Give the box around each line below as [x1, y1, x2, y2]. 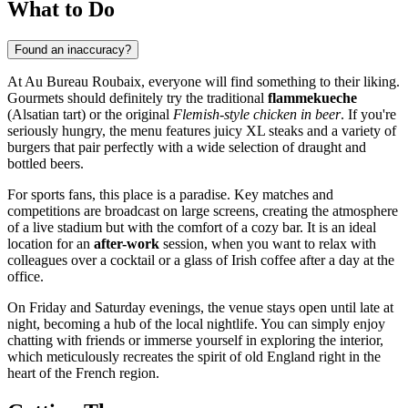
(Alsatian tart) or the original [7, 106, 173, 122]
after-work [94, 235, 159, 251]
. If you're [341, 106, 396, 122]
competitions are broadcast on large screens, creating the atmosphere [7, 202, 398, 219]
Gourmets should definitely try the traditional [7, 89, 268, 106]
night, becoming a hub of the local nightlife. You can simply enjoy [7, 315, 385, 331]
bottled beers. [7, 155, 84, 171]
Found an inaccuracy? [15, 42, 131, 56]
